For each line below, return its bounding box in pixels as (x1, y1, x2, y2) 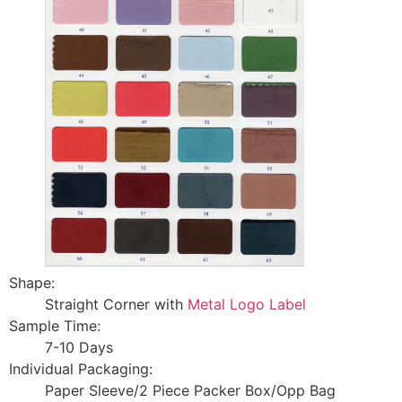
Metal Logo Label (183, 294, 306, 313)
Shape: (9, 273, 55, 292)
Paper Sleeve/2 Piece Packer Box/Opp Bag (45, 380, 336, 399)
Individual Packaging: (9, 359, 153, 378)
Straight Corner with (45, 294, 183, 313)
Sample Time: (9, 316, 100, 335)
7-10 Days (45, 337, 113, 356)
